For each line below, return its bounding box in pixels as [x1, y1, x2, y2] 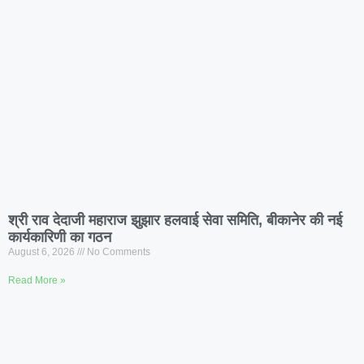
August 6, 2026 [8, 246, 77, 258]
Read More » [8, 275, 66, 287]
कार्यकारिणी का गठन [8, 229, 111, 246]
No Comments [84, 246, 150, 258]
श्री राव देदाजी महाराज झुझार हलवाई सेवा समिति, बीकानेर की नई [8, 212, 342, 229]
